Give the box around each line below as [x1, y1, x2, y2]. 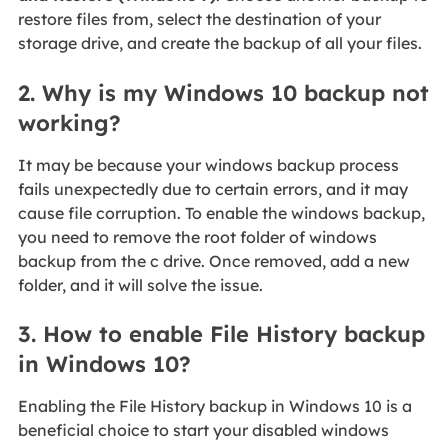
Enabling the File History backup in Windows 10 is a [17, 396, 412, 417]
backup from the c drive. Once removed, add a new [17, 250, 410, 271]
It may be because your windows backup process [17, 154, 399, 175]
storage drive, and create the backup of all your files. [17, 33, 422, 54]
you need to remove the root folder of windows [17, 226, 377, 247]
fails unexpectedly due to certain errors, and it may [17, 178, 408, 199]
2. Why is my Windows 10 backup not [17, 78, 429, 107]
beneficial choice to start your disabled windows [17, 420, 389, 441]
